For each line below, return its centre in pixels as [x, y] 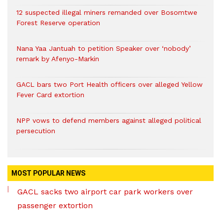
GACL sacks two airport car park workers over [105, 192]
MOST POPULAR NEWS [48, 173]
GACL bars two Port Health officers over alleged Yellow [110, 84]
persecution [36, 131]
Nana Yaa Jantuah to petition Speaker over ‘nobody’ [104, 48]
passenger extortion [55, 205]
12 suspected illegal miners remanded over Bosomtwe [107, 12]
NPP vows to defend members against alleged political [109, 120]
